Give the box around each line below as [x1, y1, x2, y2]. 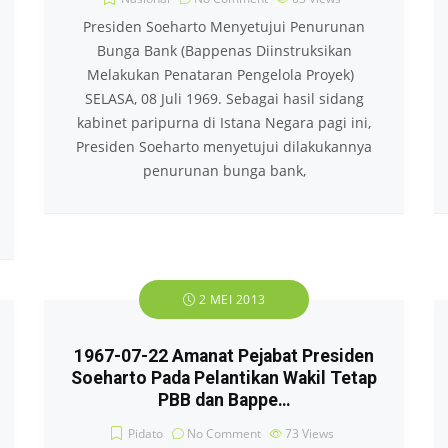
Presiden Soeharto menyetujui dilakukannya [76, 137, 372, 156]
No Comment [187, 425, 261, 442]
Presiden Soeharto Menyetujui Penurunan [83, 17, 365, 36]
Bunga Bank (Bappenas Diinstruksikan [96, 41, 352, 60]
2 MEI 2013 [195, 291, 266, 308]
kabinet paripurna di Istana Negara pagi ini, [77, 113, 371, 132]
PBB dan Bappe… [157, 390, 291, 410]
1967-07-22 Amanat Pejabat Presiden [74, 346, 374, 366]
